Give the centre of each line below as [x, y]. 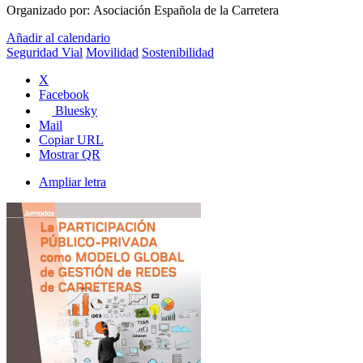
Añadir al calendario [58, 38]
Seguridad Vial [45, 53]
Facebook [64, 95]
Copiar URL [71, 140]
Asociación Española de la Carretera [186, 11]
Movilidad [112, 53]
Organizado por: [50, 11]
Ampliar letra [73, 182]
